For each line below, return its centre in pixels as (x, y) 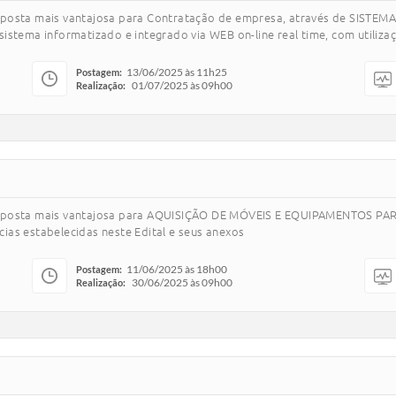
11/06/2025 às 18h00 (177, 269)
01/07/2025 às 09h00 (182, 85)
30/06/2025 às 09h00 (182, 282)
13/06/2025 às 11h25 (177, 72)
